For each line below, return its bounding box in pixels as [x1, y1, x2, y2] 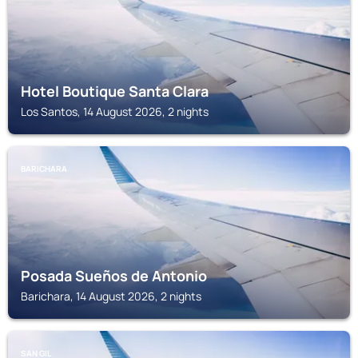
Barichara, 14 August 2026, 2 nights [21, 288, 201, 304]
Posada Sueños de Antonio [21, 266, 207, 285]
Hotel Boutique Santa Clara [21, 82, 209, 101]
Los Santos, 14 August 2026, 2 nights [21, 104, 209, 119]
